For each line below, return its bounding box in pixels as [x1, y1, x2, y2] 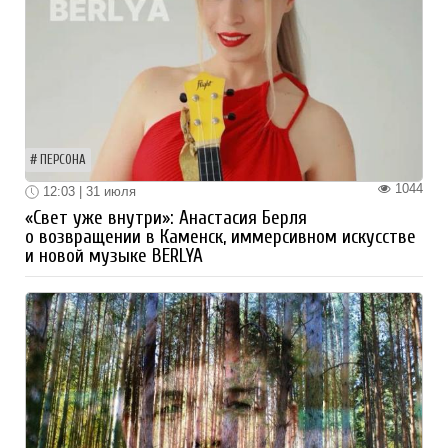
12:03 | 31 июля [39, 183, 136, 199]
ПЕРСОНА [40, 152, 86, 167]
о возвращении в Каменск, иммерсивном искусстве [25, 226, 416, 249]
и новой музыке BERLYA [25, 245, 203, 268]
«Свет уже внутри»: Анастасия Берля [25, 207, 307, 230]
